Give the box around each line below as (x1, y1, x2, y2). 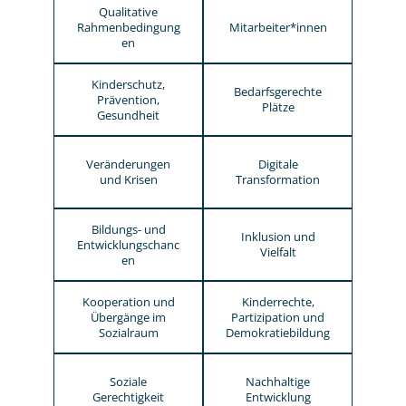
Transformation (236, 171, 320, 188)
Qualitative (99, 3, 158, 20)
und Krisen (99, 171, 158, 188)
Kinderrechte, (241, 293, 314, 310)
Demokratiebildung (226, 324, 330, 341)
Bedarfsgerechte (234, 83, 322, 100)
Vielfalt (259, 244, 296, 260)
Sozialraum (98, 324, 159, 341)
